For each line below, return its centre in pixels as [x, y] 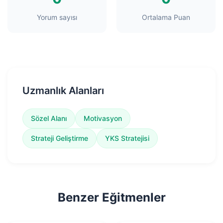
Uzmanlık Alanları [63, 91]
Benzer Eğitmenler [111, 197]
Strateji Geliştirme [59, 138]
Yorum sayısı [57, 17]
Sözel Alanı [49, 118]
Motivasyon [103, 118]
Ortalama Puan [166, 17]
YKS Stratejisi [127, 138]
